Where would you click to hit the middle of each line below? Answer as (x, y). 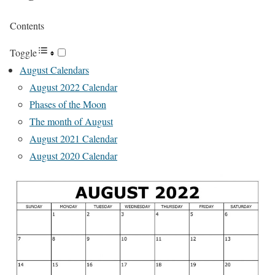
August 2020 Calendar (73, 155)
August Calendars (54, 69)
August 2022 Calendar (73, 87)
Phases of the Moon (68, 104)
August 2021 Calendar (73, 138)
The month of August (71, 121)
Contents (27, 25)
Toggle (23, 52)
